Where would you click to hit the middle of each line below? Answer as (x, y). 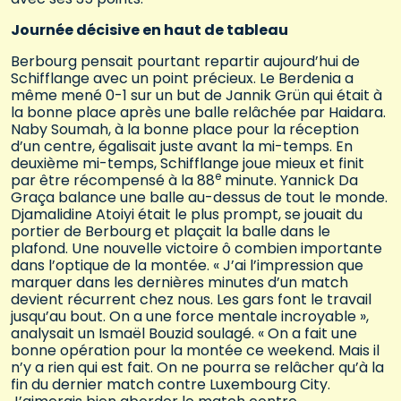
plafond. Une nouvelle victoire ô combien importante (196, 249)
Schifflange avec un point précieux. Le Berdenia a (182, 79)
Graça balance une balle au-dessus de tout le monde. (199, 198)
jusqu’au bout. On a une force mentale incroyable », (190, 317)
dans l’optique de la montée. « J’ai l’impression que (187, 266)
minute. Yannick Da (290, 181)
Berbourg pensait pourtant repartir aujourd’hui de (185, 62)
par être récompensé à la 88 (113, 181)
